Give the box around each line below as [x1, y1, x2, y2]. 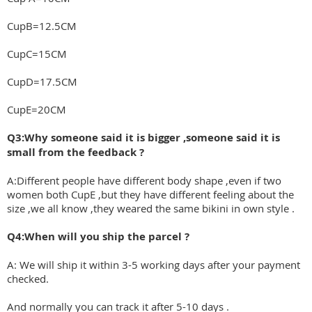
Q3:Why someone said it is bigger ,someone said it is [7, 130, 280, 146]
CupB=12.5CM [7, 19, 77, 33]
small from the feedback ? [7, 145, 144, 160]
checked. [7, 272, 49, 286]
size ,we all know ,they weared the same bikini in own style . [7, 201, 295, 216]
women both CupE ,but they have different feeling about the [7, 187, 294, 202]
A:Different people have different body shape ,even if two [7, 173, 281, 188]
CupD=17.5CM [7, 75, 77, 89]
